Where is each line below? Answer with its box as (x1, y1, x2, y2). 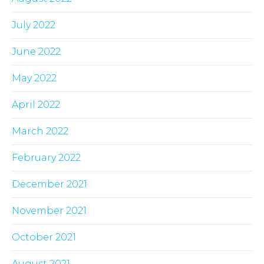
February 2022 (12, 152, 81, 164)
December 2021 (12, 179, 87, 190)
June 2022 (12, 46, 61, 58)
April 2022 (12, 99, 60, 111)
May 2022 (12, 72, 57, 84)
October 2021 (12, 232, 76, 243)
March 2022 (12, 126, 68, 137)
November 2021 (12, 205, 87, 217)
